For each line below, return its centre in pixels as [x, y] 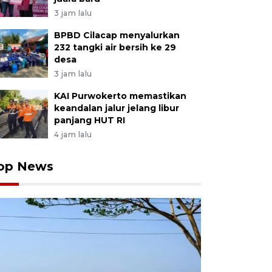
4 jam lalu [73, 134]
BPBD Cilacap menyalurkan [117, 35]
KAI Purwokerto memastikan [120, 96]
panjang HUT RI [89, 120]
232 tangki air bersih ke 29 [115, 47]
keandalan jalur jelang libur [116, 108]
